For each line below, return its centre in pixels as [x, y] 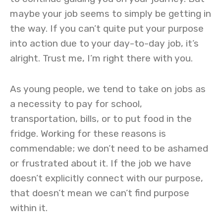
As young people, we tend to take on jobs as [108, 89]
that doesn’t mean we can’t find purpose [100, 193]
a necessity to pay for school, [76, 104]
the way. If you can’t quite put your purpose [107, 28]
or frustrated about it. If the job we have [101, 163]
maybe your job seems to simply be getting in [111, 14]
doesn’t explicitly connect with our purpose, [107, 178]
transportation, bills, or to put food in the [101, 119]
